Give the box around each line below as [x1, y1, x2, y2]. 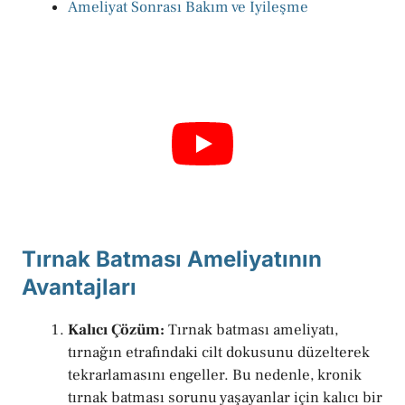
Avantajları [22, 274, 137, 301]
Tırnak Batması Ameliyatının [22, 246, 322, 273]
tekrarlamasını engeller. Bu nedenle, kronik [68, 365, 362, 386]
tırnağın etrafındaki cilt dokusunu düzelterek [68, 343, 370, 363]
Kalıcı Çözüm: [68, 320, 165, 341]
